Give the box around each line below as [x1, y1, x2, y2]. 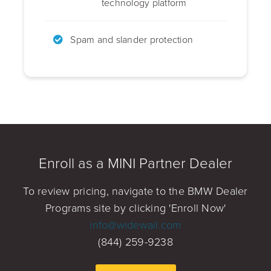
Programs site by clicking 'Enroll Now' [45, 200, 226, 215]
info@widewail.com [90, 217, 181, 232]
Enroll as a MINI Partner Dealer [39, 152, 232, 173]
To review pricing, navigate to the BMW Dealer [23, 183, 248, 198]
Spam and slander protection [70, 33, 193, 47]
